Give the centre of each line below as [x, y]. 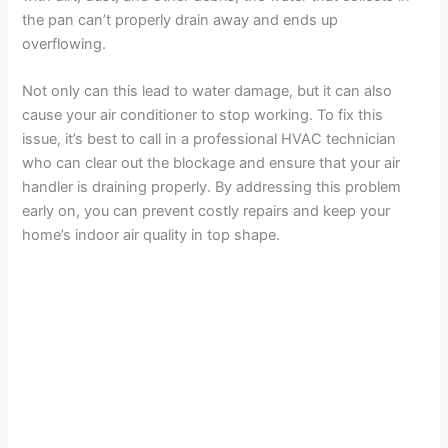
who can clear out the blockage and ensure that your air [211, 163]
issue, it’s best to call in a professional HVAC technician [209, 139]
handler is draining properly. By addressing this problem [212, 187]
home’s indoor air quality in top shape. [151, 235]
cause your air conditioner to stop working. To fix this [203, 115]
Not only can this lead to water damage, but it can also [207, 91]
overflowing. [64, 43]
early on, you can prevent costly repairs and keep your [206, 211]
